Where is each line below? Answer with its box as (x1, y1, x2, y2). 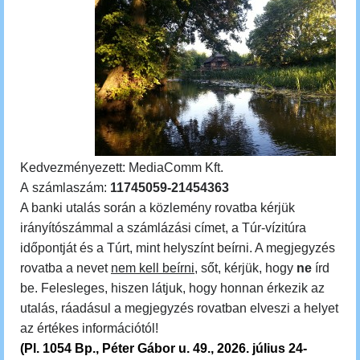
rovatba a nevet (20, 261, 111, 275)
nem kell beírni (111, 261, 194, 275)
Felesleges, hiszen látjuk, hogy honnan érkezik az (41, 281, 325, 295)
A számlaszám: (20, 181, 110, 194)
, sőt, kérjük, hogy (194, 261, 297, 275)
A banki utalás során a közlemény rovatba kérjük (20, 201, 295, 215)
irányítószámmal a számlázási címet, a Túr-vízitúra (20, 221, 306, 235)
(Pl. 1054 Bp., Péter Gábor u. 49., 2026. (20, 342, 252, 355)
